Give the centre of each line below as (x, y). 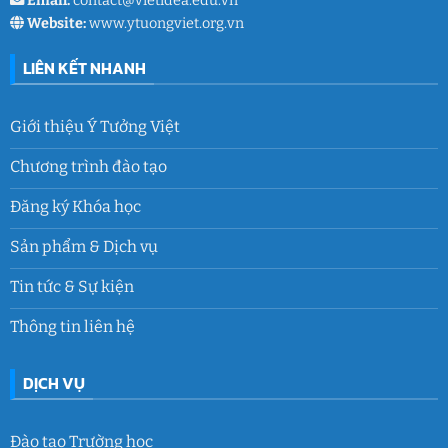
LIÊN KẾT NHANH (84, 68)
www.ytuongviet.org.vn (164, 23)
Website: (54, 23)
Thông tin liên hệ (72, 327)
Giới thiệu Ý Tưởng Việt (94, 127)
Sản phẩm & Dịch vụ (83, 247)
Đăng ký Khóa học (75, 207)
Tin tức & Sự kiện (71, 287)
